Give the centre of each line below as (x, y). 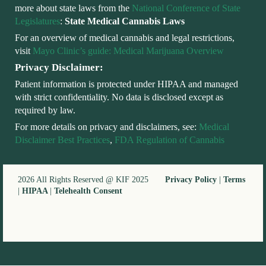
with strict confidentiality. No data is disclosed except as (119, 97)
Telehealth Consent (88, 191)
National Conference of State (186, 8)
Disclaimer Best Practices (62, 140)
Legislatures (37, 21)
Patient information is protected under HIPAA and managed (126, 84)
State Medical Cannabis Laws (125, 21)
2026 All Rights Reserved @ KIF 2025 (91, 180)
